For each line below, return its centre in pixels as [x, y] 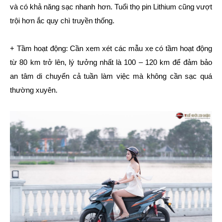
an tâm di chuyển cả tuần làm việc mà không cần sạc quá [111, 76]
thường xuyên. [34, 90]
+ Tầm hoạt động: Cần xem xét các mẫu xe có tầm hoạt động [111, 49]
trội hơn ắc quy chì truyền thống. [62, 21]
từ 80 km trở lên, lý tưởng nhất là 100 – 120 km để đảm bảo [111, 62]
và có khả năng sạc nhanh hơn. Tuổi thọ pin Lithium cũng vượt [111, 7]
